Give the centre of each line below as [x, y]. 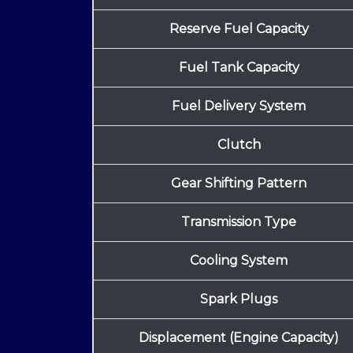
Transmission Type [239, 222]
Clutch [239, 145]
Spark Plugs [239, 299]
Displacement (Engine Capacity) [239, 338]
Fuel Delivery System [239, 106]
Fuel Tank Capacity [239, 68]
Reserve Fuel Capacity [239, 29]
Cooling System [239, 261]
